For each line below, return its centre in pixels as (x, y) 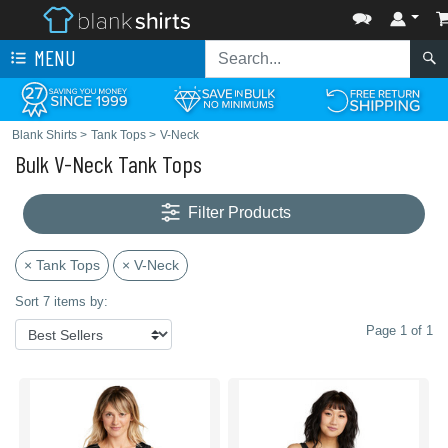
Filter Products (240, 213)
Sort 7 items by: (61, 301)
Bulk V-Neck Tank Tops (108, 163)
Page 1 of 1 (399, 330)
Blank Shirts (44, 135)
